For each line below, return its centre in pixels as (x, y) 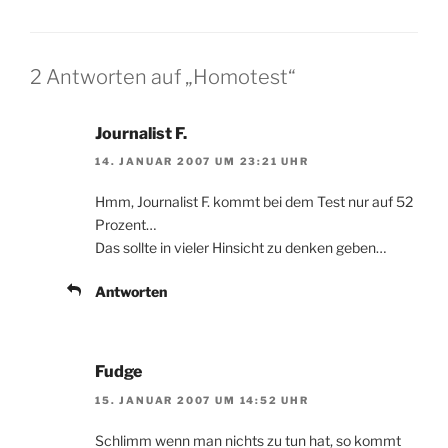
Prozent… (125, 225)
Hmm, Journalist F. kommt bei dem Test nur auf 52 (254, 202)
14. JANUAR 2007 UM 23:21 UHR (202, 161)
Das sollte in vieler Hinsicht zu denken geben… (240, 248)
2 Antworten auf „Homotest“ (163, 76)
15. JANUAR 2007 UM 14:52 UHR (202, 399)
